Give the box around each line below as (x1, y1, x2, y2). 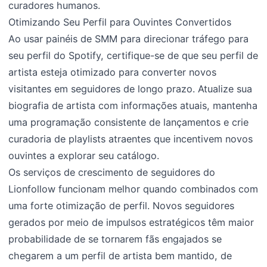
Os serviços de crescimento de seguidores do (8, 166, 216, 179)
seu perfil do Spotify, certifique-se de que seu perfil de (8, 49, 259, 62)
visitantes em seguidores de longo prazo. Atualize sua (8, 83, 253, 95)
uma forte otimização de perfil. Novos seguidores (8, 200, 235, 212)
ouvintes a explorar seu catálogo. (8, 150, 160, 162)
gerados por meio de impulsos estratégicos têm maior (8, 216, 254, 229)
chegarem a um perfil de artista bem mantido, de (8, 250, 232, 262)
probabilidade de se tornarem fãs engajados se (8, 233, 222, 246)
